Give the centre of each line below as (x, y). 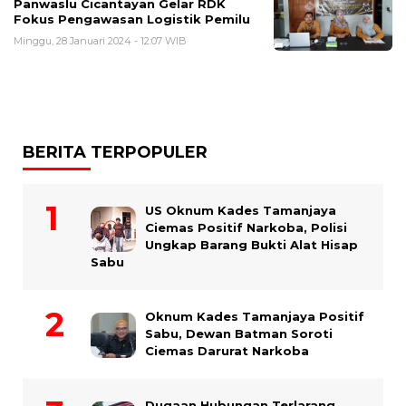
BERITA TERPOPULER (115, 153)
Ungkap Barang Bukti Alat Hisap (251, 245)
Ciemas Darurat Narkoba (227, 351)
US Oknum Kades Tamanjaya (241, 211)
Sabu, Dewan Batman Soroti (239, 334)
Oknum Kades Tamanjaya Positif (255, 317)
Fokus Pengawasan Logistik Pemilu (132, 19)
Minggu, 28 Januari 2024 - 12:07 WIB (100, 41)
